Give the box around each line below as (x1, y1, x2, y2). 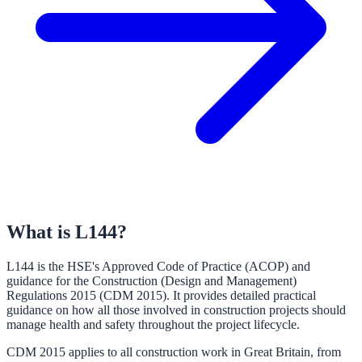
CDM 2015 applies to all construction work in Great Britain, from (6, 344, 341, 359)
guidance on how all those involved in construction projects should (6, 302, 346, 317)
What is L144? (6, 221, 127, 242)
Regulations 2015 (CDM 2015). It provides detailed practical (6, 288, 316, 302)
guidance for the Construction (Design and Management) (6, 273, 297, 288)
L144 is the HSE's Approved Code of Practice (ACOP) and (6, 259, 310, 273)
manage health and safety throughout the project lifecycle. (6, 317, 300, 331)
